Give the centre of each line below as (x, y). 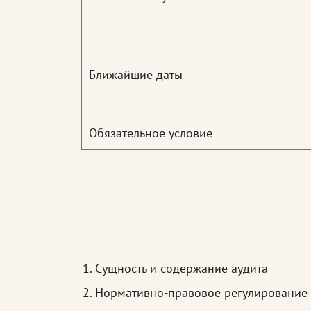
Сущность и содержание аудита (182, 269)
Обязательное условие (151, 133)
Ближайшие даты (136, 75)
